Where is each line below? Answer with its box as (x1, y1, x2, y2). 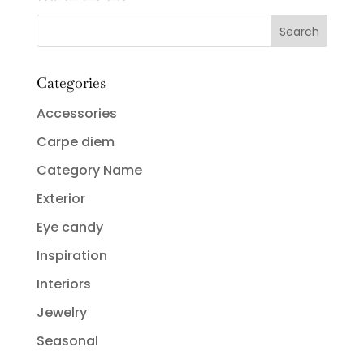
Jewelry (36, 302, 87, 322)
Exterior (36, 188, 85, 208)
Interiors (36, 274, 91, 293)
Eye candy (36, 217, 103, 236)
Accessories (36, 103, 117, 123)
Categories (36, 72, 106, 92)
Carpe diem (36, 132, 115, 151)
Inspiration (36, 245, 107, 265)
